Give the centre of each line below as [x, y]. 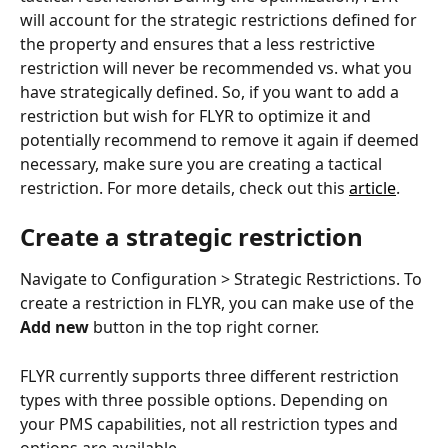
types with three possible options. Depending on [206, 399]
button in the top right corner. [204, 327]
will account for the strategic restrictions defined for [220, 20]
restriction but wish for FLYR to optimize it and [197, 116]
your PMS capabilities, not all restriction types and [211, 423]
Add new [54, 327]
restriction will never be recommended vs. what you [218, 68]
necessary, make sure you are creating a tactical [203, 164]
